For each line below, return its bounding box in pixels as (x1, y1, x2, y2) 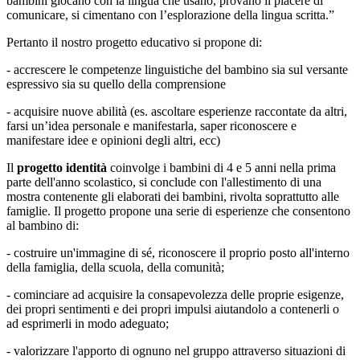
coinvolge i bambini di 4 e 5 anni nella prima (107, 160, 336, 174)
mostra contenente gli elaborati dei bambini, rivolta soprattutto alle (6, 189, 339, 203)
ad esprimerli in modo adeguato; (6, 316, 169, 330)
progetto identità (17, 160, 107, 174)
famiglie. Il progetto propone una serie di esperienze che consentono (6, 203, 350, 218)
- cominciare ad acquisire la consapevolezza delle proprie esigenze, (6, 287, 344, 301)
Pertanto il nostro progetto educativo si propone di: (6, 35, 262, 49)
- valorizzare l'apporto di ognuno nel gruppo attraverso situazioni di (6, 343, 346, 358)
